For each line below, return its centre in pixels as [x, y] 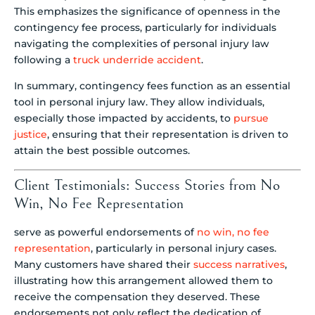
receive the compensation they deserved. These [137, 296]
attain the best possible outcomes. [102, 151]
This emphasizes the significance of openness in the [147, 11]
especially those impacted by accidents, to [124, 118]
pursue [251, 118]
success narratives [239, 264]
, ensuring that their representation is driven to [168, 135]
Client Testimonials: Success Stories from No [147, 185]
